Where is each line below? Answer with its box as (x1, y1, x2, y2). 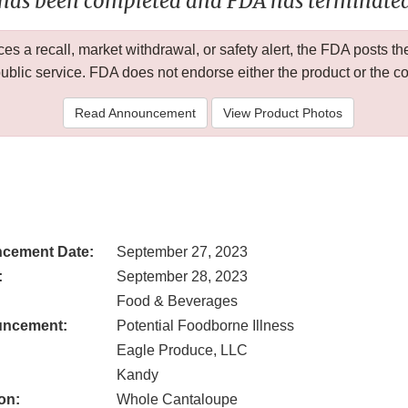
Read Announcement (74, 106, 196, 121)
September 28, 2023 (117, 269, 248, 285)
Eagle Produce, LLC (117, 342, 248, 359)
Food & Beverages (117, 293, 238, 310)
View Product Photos (222, 106, 342, 121)
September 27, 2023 (117, 244, 248, 260)
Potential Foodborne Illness (117, 318, 294, 334)
